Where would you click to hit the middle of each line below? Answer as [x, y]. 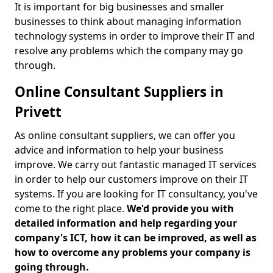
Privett [38, 112]
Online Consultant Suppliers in [119, 92]
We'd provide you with [180, 208]
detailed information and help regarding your [126, 223]
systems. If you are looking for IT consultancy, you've [136, 194]
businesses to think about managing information [128, 21]
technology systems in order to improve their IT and [135, 36]
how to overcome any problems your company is [133, 252]
